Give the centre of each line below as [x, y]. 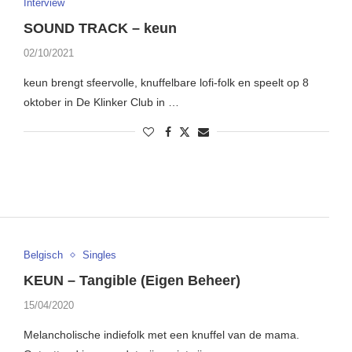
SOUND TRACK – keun [100, 28]
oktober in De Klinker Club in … [101, 102]
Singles [99, 255]
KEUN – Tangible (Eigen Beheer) [132, 281]
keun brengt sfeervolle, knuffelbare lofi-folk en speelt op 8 [166, 82]
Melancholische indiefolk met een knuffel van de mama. [161, 335]
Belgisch [43, 255]
